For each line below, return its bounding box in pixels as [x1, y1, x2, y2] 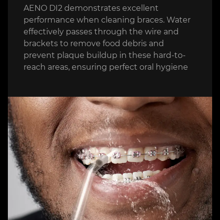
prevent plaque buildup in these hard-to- [24, 50, 186, 60]
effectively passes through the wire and [24, 27, 179, 36]
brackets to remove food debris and [24, 38, 164, 48]
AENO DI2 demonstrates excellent [24, 3, 159, 13]
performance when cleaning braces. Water [24, 15, 191, 25]
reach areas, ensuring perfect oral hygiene [24, 62, 188, 72]
